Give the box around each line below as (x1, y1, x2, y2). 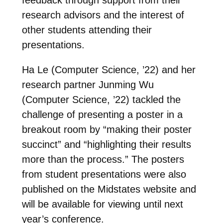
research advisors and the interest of (21, 9, 184, 20)
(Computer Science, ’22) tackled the (21, 94, 181, 105)
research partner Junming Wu (21, 79, 154, 90)
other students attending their (21, 24, 152, 35)
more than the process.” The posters (21, 153, 184, 165)
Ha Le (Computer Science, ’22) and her (21, 64, 196, 75)
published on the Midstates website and (21, 183, 196, 195)
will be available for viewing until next (21, 198, 183, 210)
